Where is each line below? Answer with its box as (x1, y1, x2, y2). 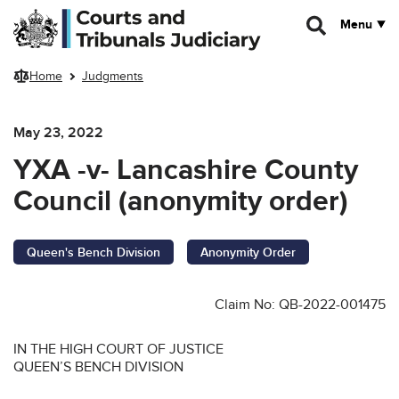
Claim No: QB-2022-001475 (215, 295, 386, 313)
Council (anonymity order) (13, 183, 348, 219)
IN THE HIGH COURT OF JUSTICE (13, 339, 224, 358)
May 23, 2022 (13, 123, 103, 142)
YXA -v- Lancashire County (13, 152, 358, 188)
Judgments (82, 69, 143, 85)
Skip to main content (13, 8, 126, 23)
